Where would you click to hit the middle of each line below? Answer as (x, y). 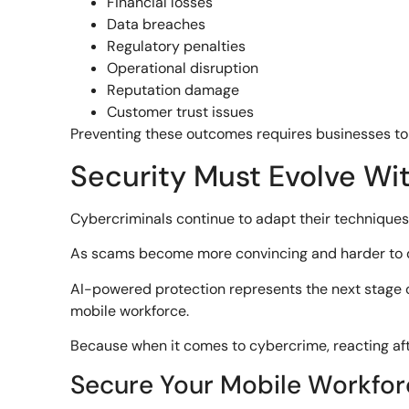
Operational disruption (183, 68)
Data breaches (157, 25)
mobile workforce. (130, 310)
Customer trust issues (181, 112)
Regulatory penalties (177, 47)
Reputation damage (173, 90)
